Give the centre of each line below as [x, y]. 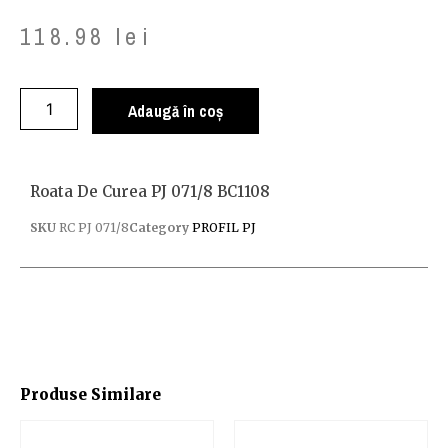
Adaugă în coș [176, 111]
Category [159, 228]
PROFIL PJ [224, 228]
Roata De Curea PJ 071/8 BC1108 [150, 192]
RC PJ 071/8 [94, 228]
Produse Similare [90, 395]
